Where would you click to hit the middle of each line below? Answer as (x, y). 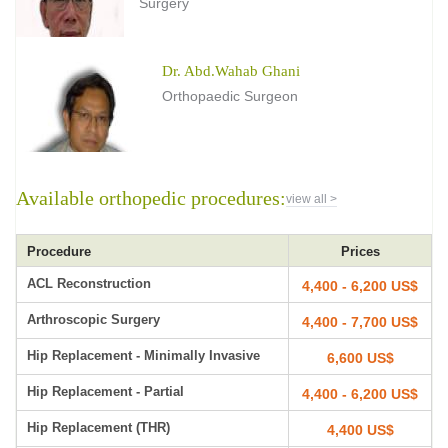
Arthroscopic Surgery (93, 319)
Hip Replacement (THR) (98, 427)
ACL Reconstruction (89, 283)
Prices (360, 251)
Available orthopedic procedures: (151, 198)
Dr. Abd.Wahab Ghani (231, 71)
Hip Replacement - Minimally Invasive (143, 355)
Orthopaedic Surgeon (230, 96)
